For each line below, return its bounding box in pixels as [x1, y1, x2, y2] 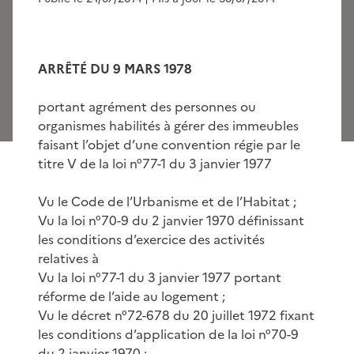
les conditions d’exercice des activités [38, 229, 265, 249]
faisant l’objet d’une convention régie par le [38, 134, 300, 154]
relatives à [38, 248, 99, 268]
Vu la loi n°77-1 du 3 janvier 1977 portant [38, 267, 281, 287]
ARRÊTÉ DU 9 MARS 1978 [38, 58, 192, 78]
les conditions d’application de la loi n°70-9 [38, 324, 299, 344]
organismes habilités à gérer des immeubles [38, 115, 299, 135]
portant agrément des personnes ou [38, 96, 256, 116]
